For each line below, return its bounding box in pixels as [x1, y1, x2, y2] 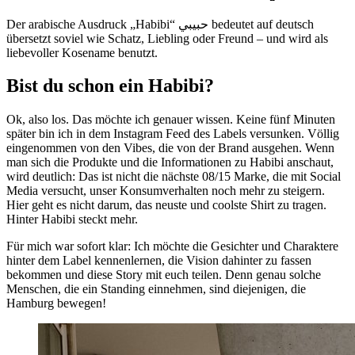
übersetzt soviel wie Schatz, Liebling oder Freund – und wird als [6, 31, 328, 45]
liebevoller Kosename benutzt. [6, 45, 158, 59]
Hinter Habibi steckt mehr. [6, 212, 138, 227]
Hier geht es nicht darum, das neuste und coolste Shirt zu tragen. [6, 198, 326, 212]
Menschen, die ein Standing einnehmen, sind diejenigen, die [6, 282, 306, 296]
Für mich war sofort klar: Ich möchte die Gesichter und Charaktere [6, 239, 338, 254]
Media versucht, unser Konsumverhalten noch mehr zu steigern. [6, 184, 325, 198]
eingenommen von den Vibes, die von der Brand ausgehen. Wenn [6, 141, 334, 155]
